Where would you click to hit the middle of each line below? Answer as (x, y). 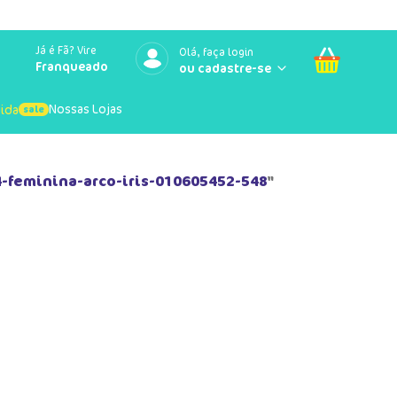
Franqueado (72, 66)
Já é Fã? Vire (66, 50)
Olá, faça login (216, 51)
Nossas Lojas (86, 109)
